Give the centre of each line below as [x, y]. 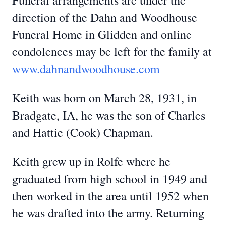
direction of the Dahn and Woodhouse [105, 17]
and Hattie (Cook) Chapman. [83, 132]
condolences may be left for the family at [112, 51]
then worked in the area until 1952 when [110, 196]
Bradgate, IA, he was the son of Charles [109, 115]
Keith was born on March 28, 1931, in [104, 98]
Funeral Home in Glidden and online [102, 34]
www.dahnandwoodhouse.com [86, 69]
